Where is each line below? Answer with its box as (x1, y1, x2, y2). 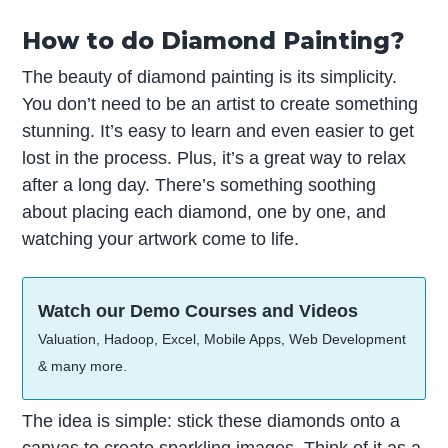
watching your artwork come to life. (22, 228, 300, 249)
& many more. (38, 358, 128, 375)
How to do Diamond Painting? (22, 25, 406, 55)
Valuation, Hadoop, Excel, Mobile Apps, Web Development (38, 331, 407, 348)
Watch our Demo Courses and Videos (38, 301, 359, 322)
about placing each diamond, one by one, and (22, 201, 387, 222)
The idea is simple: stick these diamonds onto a (22, 411, 401, 432)
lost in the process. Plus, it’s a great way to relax (22, 147, 407, 168)
